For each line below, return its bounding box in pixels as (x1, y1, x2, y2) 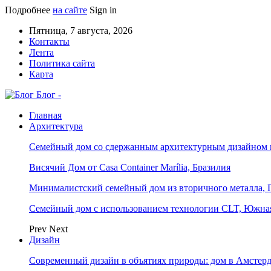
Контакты (29, 36, 70, 47)
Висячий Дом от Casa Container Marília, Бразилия (29, 162, 230, 172)
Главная (29, 110, 62, 120)
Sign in (90, 5, 117, 15)
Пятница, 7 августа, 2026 (29, 25, 132, 36)
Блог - (36, 90, 61, 100)
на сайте (53, 5, 87, 15)
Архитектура (29, 121, 83, 131)
